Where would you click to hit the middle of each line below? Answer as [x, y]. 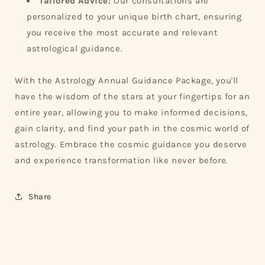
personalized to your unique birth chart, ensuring [134, 17]
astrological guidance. [75, 49]
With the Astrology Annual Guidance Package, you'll [127, 80]
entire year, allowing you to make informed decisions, [131, 112]
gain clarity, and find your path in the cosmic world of [132, 128]
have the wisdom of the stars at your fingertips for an [132, 96]
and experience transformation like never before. [122, 160]
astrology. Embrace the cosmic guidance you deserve [131, 144]
